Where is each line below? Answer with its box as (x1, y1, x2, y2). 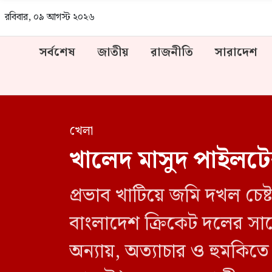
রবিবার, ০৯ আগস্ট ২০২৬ (5, 10, 95, 25)
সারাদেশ (214, 42, 257, 62)
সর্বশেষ (39, 42, 75, 62)
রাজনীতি (150, 42, 193, 62)
